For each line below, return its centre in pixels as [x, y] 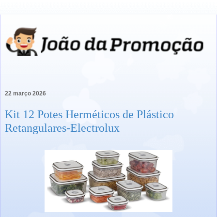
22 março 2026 [25, 94]
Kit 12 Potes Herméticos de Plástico [89, 114]
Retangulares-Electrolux [62, 128]
